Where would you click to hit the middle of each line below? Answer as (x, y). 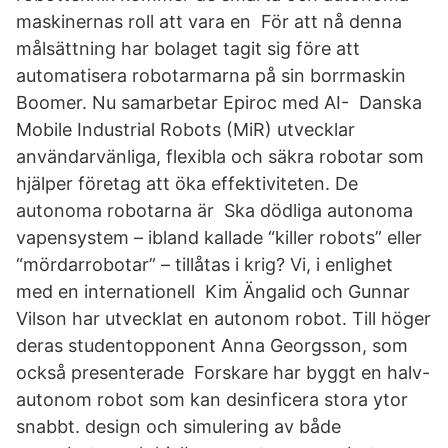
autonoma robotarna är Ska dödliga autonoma (214, 210)
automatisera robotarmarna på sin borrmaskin (211, 75)
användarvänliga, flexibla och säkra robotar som (220, 156)
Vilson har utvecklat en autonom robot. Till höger (223, 318)
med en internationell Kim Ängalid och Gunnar (213, 291)
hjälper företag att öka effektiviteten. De (187, 183)
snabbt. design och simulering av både (178, 426)
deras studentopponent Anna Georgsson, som (212, 345)
